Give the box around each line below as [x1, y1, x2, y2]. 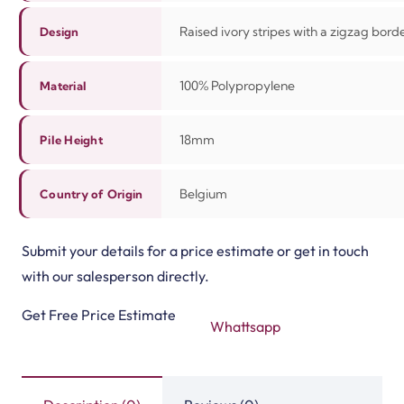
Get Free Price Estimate [22, 306, 176, 325]
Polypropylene [211, 77, 295, 94]
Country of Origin [40, 186, 143, 201]
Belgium [179, 185, 227, 202]
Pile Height [40, 132, 103, 147]
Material [40, 78, 87, 93]
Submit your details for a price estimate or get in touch [22, 241, 369, 260]
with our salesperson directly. [22, 266, 209, 285]
